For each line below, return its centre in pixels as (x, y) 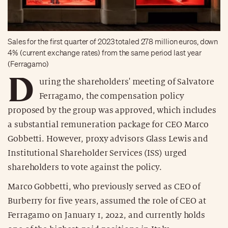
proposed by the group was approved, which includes (112, 110)
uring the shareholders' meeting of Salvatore (126, 82)
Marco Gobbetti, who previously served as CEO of (104, 187)
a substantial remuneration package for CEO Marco (108, 124)
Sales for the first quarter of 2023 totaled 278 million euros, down (113, 41)
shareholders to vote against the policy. (85, 167)
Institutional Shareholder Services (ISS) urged (97, 153)
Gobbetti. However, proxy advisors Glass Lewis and (108, 139)
